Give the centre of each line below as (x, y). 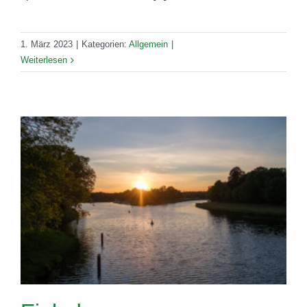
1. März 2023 (47, 44)
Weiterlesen (44, 60)
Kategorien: (105, 44)
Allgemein (148, 44)
